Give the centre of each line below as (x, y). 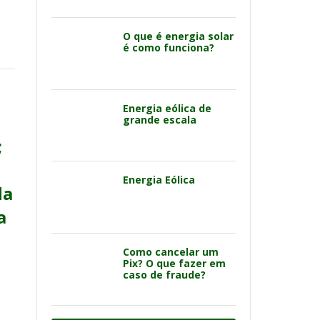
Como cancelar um (171, 252)
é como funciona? (169, 47)
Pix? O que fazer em (174, 263)
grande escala (160, 119)
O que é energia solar (178, 36)
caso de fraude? (164, 275)
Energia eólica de (167, 108)
